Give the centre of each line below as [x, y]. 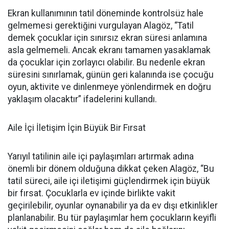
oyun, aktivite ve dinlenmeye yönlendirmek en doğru [109, 87]
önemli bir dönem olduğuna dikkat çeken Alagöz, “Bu [111, 169]
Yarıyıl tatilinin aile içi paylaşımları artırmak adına [101, 156]
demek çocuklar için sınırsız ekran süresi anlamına [107, 38]
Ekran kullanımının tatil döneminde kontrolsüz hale [106, 13]
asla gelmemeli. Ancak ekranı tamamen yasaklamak [109, 50]
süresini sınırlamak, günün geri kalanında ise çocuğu [111, 75]
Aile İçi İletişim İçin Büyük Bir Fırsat [77, 128]
